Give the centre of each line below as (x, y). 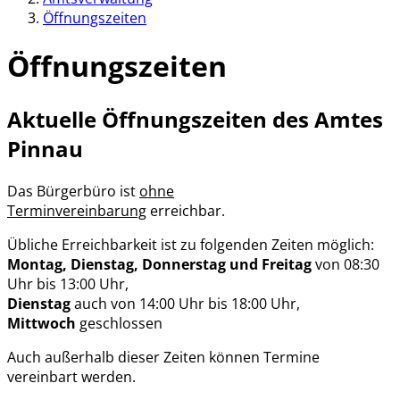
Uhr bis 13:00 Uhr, (68, 283)
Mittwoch (42, 323)
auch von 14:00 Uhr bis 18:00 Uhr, (187, 303)
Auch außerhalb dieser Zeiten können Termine (163, 357)
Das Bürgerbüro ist (73, 191)
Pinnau (45, 148)
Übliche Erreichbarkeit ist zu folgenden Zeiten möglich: (192, 244)
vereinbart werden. (73, 376)
